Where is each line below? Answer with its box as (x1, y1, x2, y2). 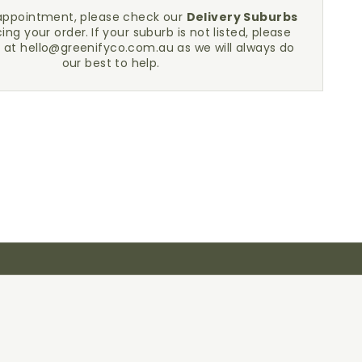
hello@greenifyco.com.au (20, 39, 174, 56)
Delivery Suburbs (186, 8, 298, 25)
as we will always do (173, 39, 295, 56)
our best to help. (61, 54, 160, 71)
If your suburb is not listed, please (91, 23, 292, 40)
